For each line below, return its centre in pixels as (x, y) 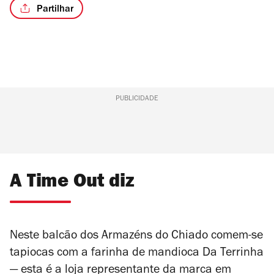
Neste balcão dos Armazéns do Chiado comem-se (136, 237)
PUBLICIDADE (137, 99)
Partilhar (55, 9)
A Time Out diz (72, 183)
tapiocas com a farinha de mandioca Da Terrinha (137, 254)
